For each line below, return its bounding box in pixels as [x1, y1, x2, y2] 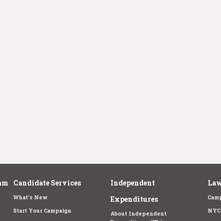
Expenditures [110, 194, 158, 204]
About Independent [110, 210, 167, 217]
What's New [13, 193, 48, 201]
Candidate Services [13, 178, 81, 187]
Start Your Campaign [13, 207, 72, 214]
